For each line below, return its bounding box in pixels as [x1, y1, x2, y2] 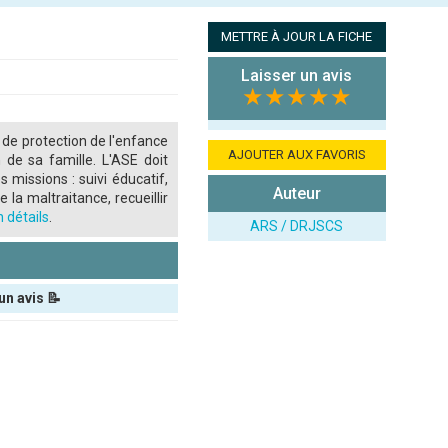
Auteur [272, 184, 321, 203]
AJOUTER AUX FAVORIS [227, 147, 366, 162]
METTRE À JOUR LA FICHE [221, 29, 373, 44]
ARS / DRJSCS [250, 218, 344, 234]
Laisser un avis [241, 66, 353, 85]
